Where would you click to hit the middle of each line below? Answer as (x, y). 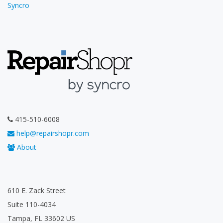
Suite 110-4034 (32, 205)
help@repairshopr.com (52, 133)
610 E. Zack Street (37, 191)
